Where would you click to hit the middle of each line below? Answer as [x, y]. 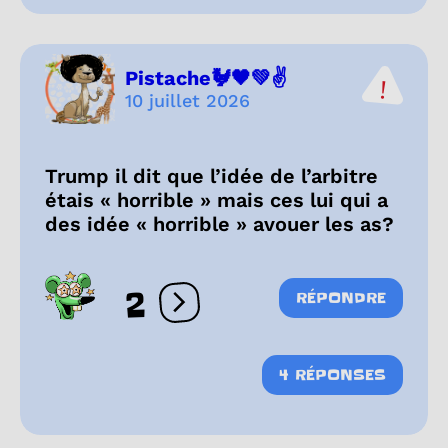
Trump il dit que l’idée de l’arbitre [211, 175]
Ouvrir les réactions [255, 311]
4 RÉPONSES [332, 374]
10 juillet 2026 [187, 101]
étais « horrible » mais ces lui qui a [216, 199]
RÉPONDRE [341, 297]
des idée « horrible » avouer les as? [219, 223]
